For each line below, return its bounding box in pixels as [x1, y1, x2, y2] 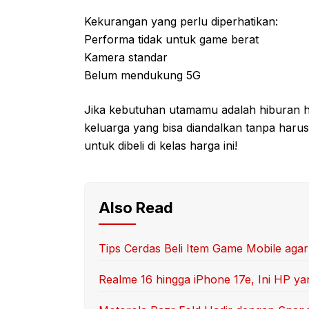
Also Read [99, 198, 173, 217]
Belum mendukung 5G [84, 68, 201, 82]
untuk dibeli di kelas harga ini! [84, 138, 237, 152]
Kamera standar [84, 50, 168, 64]
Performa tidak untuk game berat [84, 32, 259, 46]
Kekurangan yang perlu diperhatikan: [84, 14, 278, 28]
